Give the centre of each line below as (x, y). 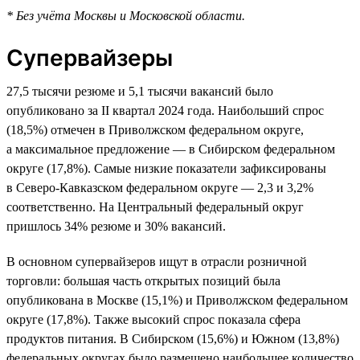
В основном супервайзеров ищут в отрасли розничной (157, 261)
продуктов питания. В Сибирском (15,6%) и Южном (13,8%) (173, 338)
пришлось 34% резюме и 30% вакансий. (116, 226)
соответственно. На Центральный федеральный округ (155, 207)
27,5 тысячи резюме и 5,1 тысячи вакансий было (140, 91)
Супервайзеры (90, 57)
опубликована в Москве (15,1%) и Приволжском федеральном (177, 300)
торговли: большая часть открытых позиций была (143, 280)
